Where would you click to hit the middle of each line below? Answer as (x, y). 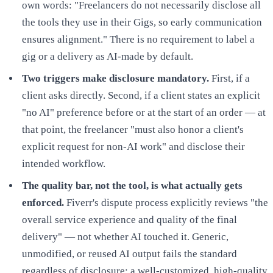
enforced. (43, 203)
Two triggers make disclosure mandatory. (115, 79)
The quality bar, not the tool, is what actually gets (132, 186)
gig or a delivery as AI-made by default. (108, 57)
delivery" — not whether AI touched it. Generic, (125, 237)
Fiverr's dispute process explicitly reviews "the (166, 203)
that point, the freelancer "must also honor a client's (133, 130)
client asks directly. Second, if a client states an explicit (141, 96)
